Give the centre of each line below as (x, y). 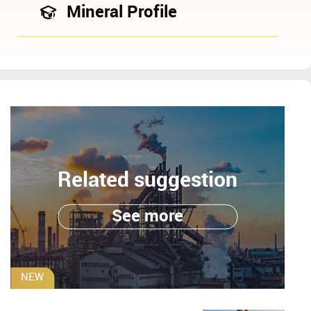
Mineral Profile (121, 12)
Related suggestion (148, 180)
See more (148, 216)
